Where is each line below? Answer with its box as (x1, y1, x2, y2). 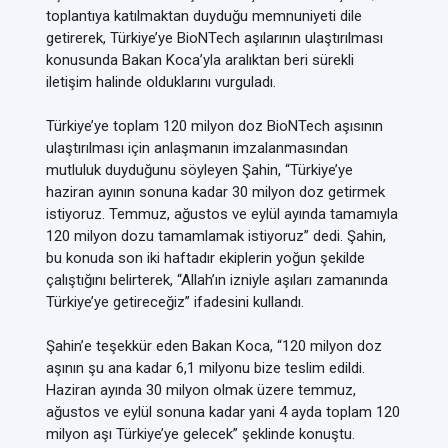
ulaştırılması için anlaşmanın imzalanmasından (46, 139, 348, 157)
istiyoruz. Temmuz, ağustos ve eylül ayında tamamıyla (46, 205, 398, 223)
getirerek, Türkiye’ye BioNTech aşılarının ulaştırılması (46, 29, 383, 47)
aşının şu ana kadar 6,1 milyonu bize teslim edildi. (46, 359, 365, 377)
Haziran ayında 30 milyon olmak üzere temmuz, (46, 381, 356, 399)
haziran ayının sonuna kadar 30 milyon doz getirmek (46, 183, 385, 201)
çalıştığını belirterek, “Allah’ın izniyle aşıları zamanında (46, 271, 388, 289)
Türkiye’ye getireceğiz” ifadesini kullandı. (46, 293, 304, 311)
